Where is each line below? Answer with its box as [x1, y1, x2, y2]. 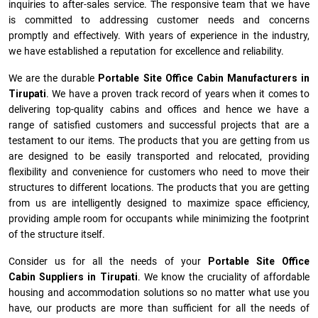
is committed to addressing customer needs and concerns [9, 14, 309, 26]
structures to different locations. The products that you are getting [9, 182, 309, 194]
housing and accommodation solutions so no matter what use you [9, 287, 309, 299]
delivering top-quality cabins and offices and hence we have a [9, 104, 309, 116]
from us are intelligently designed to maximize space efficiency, [9, 197, 309, 209]
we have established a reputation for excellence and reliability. [9, 45, 284, 57]
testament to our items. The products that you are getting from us [9, 135, 309, 147]
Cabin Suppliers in [9, 271, 97, 283]
